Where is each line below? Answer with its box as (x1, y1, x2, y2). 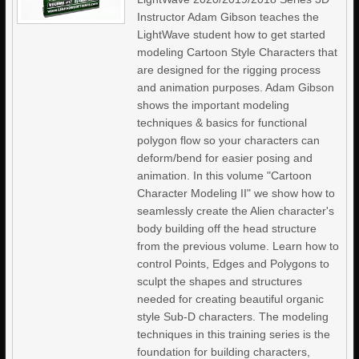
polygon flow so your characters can (137, 134, 321, 147)
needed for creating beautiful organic (137, 292, 325, 305)
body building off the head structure (137, 222, 317, 235)
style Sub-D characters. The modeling (137, 310, 329, 323)
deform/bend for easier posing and (137, 151, 313, 164)
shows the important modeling (137, 99, 290, 111)
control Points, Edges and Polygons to (137, 257, 330, 270)
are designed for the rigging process (137, 63, 321, 76)
